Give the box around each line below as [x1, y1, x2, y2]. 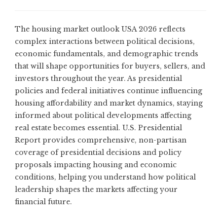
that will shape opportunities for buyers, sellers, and [15, 61, 205, 71]
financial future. [15, 197, 72, 206]
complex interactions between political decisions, [15, 37, 195, 46]
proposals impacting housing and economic [15, 160, 177, 169]
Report [15, 135, 40, 145]
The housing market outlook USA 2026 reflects [15, 24, 185, 34]
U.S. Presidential [122, 123, 182, 132]
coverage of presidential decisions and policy [15, 147, 182, 157]
